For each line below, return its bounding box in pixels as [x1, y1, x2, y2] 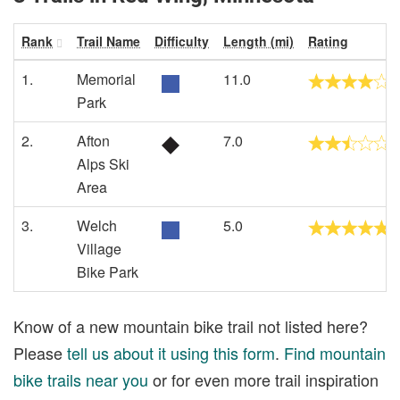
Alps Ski [77, 154, 129, 174]
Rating [308, 32, 348, 50]
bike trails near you [13, 367, 148, 391]
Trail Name [77, 32, 140, 50]
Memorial [77, 69, 136, 89]
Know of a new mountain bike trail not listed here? [13, 313, 368, 337]
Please [13, 340, 67, 364]
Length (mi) [223, 32, 294, 50]
